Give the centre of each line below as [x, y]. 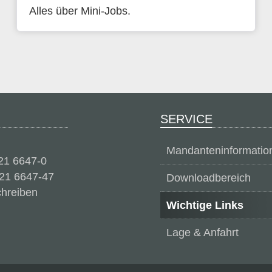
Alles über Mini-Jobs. [80, 11]
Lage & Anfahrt [202, 233]
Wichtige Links [205, 205]
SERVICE [186, 119]
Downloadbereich [209, 178]
